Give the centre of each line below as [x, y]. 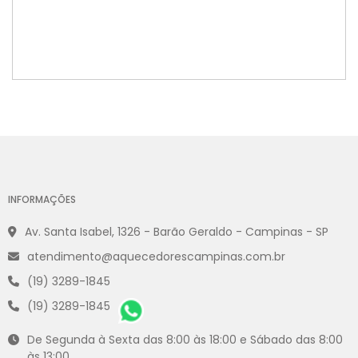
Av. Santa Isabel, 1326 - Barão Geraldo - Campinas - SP [177, 232]
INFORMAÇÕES [42, 200]
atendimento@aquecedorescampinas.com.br [156, 257]
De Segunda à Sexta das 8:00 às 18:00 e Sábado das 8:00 [185, 340]
